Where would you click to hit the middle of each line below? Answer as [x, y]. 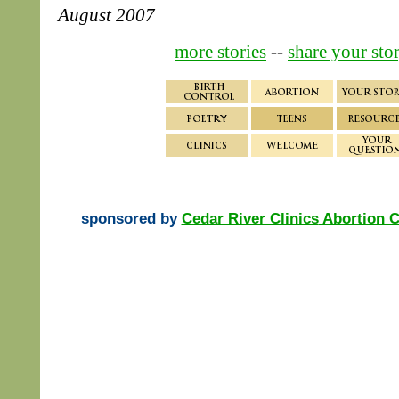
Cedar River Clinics [250, 218]
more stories [220, 51]
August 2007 [106, 15]
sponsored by [131, 218]
